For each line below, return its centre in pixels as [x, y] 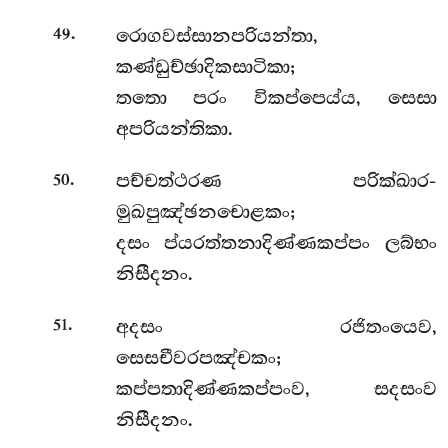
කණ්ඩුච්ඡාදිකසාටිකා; [205, 66]
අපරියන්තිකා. [174, 128]
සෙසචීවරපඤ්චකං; [198, 357]
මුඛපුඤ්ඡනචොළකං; [205, 212]
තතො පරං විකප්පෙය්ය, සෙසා [276, 97]
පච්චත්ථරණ [234, 181]
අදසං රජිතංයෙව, [276, 326]
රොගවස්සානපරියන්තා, [216, 35]
